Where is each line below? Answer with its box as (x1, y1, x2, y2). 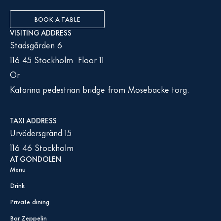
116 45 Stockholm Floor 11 (10, 53, 104, 66)
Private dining (10, 196, 49, 206)
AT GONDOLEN (10, 153, 61, 164)
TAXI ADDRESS (10, 114, 57, 126)
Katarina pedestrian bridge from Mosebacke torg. (10, 82, 189, 95)
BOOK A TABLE (34, 14, 80, 24)
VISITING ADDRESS (10, 27, 72, 38)
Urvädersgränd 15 (10, 126, 72, 139)
